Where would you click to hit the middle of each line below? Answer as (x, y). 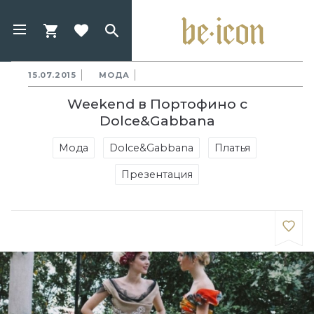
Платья (232, 148)
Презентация (157, 175)
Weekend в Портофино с (157, 104)
